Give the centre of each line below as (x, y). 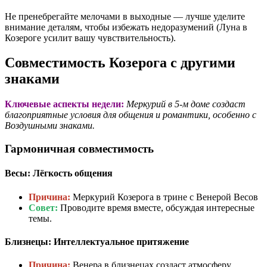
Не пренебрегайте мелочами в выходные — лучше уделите (125, 16)
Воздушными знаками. (50, 126)
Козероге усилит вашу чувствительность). (90, 38)
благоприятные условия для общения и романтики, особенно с (131, 115)
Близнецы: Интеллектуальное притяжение (97, 241)
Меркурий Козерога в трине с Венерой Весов (164, 197)
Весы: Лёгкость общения (59, 173)
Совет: (43, 207)
